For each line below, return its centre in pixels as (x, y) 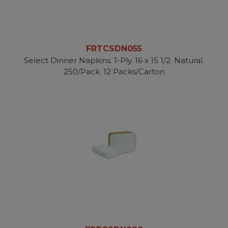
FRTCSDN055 (114, 49)
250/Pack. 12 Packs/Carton (114, 72)
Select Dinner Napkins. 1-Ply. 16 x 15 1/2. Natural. (114, 61)
